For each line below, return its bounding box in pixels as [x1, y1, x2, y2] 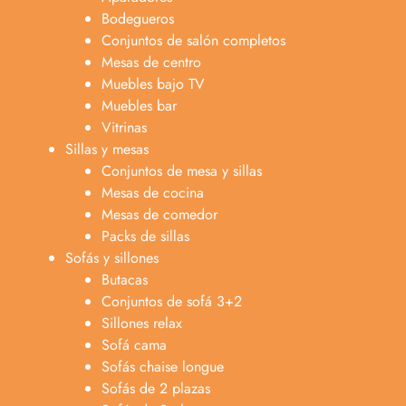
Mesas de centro [101, 51, 201, 72]
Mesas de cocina [101, 181, 204, 203]
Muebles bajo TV [101, 72, 205, 94]
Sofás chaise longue [101, 355, 224, 377]
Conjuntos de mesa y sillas [101, 159, 262, 181]
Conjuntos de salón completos [101, 29, 285, 51]
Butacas [101, 268, 148, 290]
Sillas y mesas [65, 138, 149, 159]
